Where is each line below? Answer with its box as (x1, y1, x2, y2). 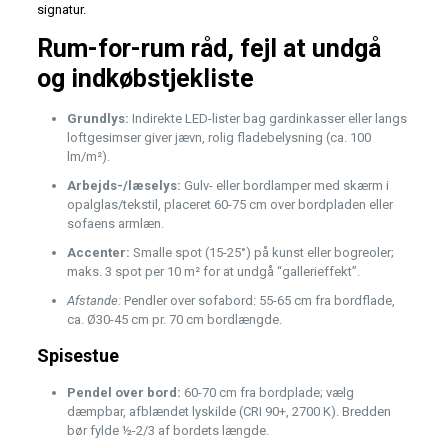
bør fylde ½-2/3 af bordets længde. (66, 423, 269, 439)
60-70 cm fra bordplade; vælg (180, 385, 354, 401)
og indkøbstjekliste (36, 64, 254, 94)
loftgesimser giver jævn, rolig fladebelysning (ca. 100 (66, 130, 371, 146)
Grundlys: (66, 111, 129, 127)
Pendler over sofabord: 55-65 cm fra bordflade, (120, 293, 395, 309)
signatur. (36, 2, 86, 18)
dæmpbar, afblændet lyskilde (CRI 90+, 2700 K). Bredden (66, 404, 391, 420)
